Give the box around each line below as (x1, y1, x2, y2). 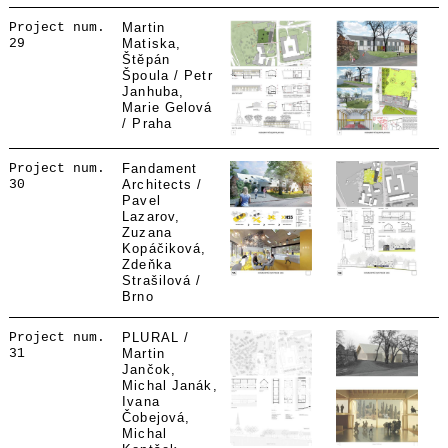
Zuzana (122, 225, 172, 240)
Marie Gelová (122, 100, 213, 115)
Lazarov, (122, 209, 181, 224)
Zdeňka (122, 257, 172, 272)
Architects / (122, 177, 203, 192)
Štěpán (122, 52, 170, 67)
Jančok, (122, 362, 177, 377)
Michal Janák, (122, 378, 218, 393)
